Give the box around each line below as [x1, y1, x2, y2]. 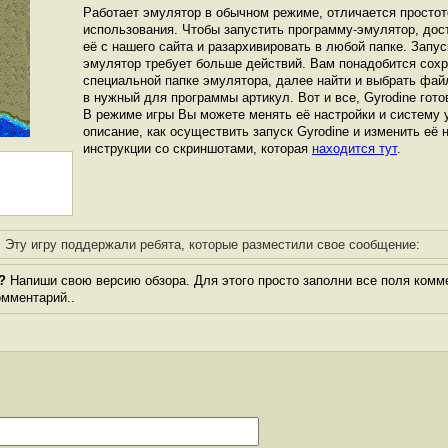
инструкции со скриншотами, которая [83, 141, 312, 156]
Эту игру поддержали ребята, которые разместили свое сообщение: [4, 237, 420, 252]
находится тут [312, 141, 397, 156]
